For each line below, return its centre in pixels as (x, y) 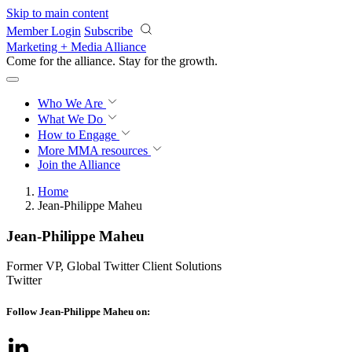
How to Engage (79, 135)
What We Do (72, 119)
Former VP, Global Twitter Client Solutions (114, 266)
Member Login (44, 31)
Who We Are (72, 103)
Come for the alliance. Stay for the (93, 61)
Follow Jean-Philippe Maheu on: (78, 311)
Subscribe (108, 31)
